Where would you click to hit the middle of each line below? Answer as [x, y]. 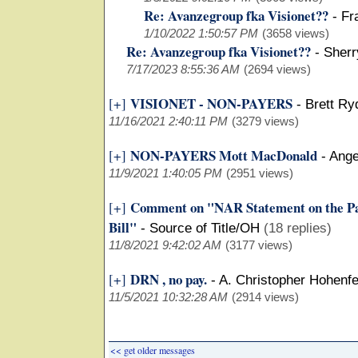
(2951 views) [260, 173]
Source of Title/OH [205, 229]
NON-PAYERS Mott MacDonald [224, 156]
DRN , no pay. [169, 280]
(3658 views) [296, 34]
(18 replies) [298, 229]
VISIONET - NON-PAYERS [211, 104]
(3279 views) [265, 121]
